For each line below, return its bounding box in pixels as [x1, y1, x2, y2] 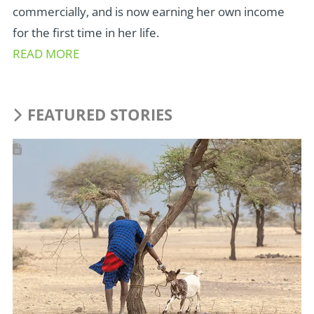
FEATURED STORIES [27, 104, 173, 125]
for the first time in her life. [12, 24, 159, 41]
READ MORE [12, 45, 79, 62]
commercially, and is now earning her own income [12, 3, 285, 20]
